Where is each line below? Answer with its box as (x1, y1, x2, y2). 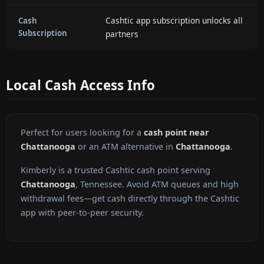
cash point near (144, 127, 209, 138)
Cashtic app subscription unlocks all (105, 14, 243, 26)
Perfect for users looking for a (21, 127, 144, 138)
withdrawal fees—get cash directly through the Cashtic (21, 193, 239, 204)
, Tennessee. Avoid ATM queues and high (75, 179, 239, 190)
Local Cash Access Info (6, 75, 155, 94)
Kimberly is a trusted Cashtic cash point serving (21, 164, 210, 176)
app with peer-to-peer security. (21, 207, 144, 219)
